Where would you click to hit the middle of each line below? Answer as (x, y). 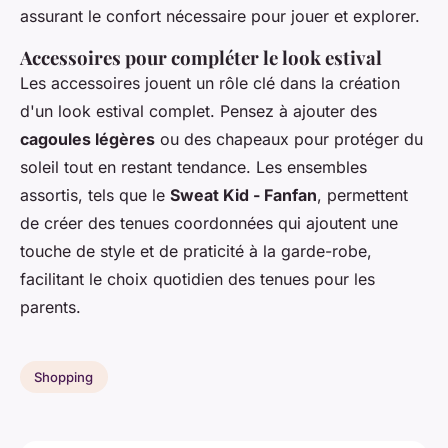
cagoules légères (87, 139)
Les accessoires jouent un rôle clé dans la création (210, 83)
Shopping (64, 376)
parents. (50, 307)
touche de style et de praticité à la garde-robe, (196, 251)
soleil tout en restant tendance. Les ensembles (193, 167)
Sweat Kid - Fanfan (243, 195)
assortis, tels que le (95, 195)
